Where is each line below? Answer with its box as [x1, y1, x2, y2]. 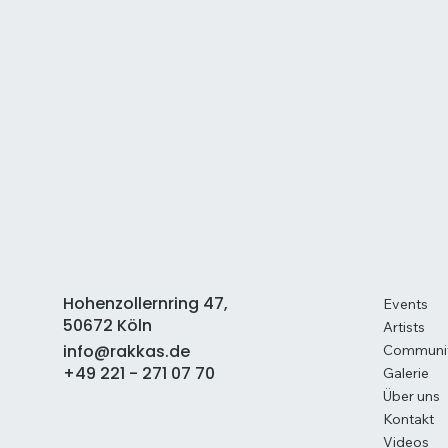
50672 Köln [63, 314, 153, 338]
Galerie [383, 364, 430, 383]
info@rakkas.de [63, 339, 191, 363]
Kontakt [383, 410, 435, 429]
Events [383, 295, 429, 314]
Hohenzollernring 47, [63, 292, 229, 316]
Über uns [383, 387, 441, 406]
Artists [383, 318, 426, 337]
